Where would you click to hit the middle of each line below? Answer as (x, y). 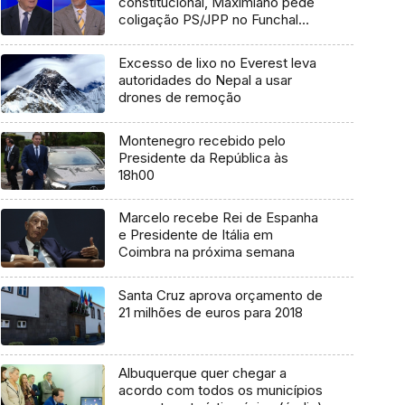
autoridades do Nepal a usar (205, 80)
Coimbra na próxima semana (206, 252)
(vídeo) (141, 37)
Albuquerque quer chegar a (202, 372)
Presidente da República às (203, 157)
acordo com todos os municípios (220, 390)
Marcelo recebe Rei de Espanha (218, 218)
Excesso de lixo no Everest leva (217, 63)
